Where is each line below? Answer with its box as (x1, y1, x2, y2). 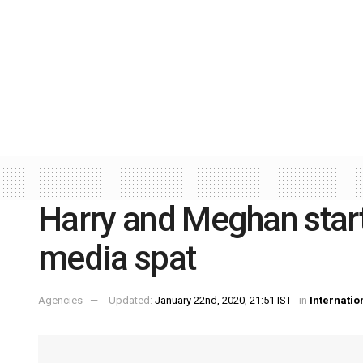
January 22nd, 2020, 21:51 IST (155, 294, 292, 307)
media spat (38, 237, 196, 278)
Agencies (38, 294, 83, 307)
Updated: (109, 294, 155, 307)
